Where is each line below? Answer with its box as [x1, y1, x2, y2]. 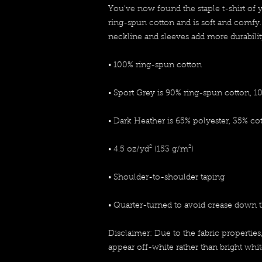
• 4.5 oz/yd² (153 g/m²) [108, 146, 194, 154]
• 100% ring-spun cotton [108, 61, 202, 70]
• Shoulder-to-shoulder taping [108, 174, 225, 182]
